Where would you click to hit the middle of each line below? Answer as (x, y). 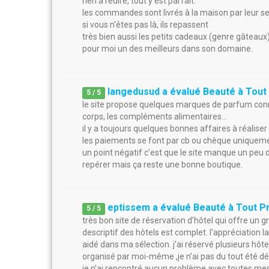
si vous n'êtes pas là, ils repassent (145, 25)
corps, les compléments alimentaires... (155, 116)
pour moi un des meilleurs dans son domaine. (168, 49)
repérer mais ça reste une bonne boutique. (162, 165)
